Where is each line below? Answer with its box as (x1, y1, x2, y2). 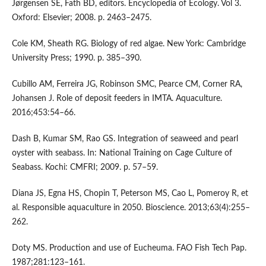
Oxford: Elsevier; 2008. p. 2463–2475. (11, 13, 151, 22)
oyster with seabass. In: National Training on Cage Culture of (11, 148, 232, 157)
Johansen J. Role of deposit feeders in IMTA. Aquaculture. (11, 94, 222, 103)
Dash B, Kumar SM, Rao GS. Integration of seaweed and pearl (11, 134, 238, 143)
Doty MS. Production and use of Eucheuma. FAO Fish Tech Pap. (11, 243, 246, 252)
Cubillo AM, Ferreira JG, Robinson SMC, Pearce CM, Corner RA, (11, 80, 242, 88)
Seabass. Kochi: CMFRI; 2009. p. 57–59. (11, 163, 158, 172)
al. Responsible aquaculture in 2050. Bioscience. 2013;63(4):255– (11, 203, 250, 212)
